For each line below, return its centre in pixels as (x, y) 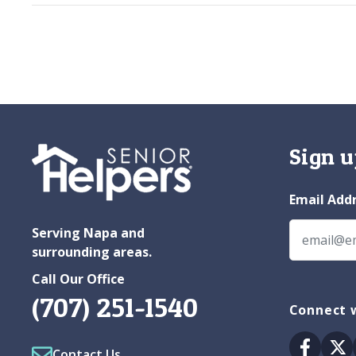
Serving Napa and (88, 233)
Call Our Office (78, 279)
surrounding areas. (92, 252)
